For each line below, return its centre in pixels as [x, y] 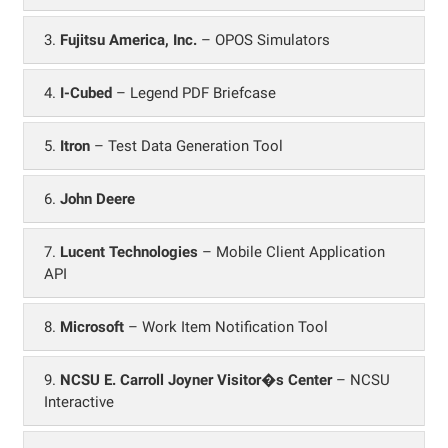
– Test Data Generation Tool [186, 145]
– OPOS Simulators [263, 39]
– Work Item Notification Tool [226, 326]
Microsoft [92, 326]
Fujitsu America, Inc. [128, 39]
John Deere [97, 198]
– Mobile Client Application [291, 251]
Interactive [79, 401]
